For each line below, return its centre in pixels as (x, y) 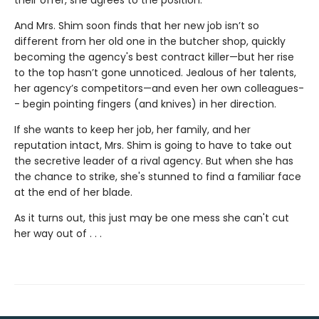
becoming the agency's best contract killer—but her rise (154, 57)
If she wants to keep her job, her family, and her (132, 130)
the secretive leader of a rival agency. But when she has (154, 161)
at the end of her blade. (73, 193)
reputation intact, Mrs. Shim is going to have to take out (153, 146)
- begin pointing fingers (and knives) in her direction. (145, 104)
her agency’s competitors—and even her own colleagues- (159, 89)
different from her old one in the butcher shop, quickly (150, 42)
